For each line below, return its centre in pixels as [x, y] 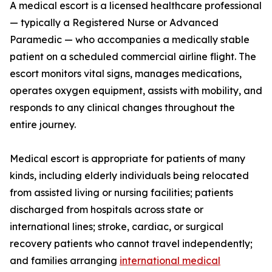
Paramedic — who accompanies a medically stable [130, 40]
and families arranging [65, 261]
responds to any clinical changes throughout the [122, 108]
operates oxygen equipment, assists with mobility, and [136, 91]
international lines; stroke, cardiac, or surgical [117, 227]
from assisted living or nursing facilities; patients [121, 193]
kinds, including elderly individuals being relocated [129, 176]
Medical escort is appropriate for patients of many [127, 159]
